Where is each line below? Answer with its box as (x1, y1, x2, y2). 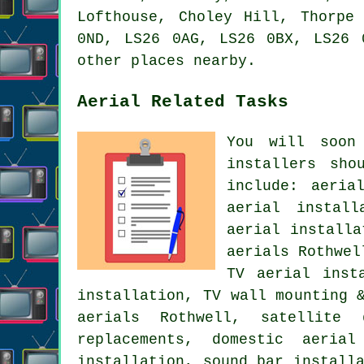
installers (227, 155, 316, 172)
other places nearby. (77, 52, 256, 69)
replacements (77, 331, 184, 348)
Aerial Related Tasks (77, 91, 288, 111)
